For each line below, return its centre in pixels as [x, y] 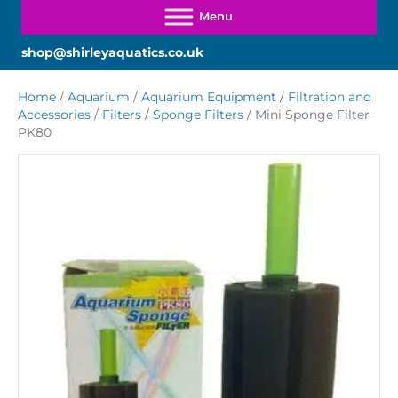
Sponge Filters [198, 115]
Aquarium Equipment [209, 97]
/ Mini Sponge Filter [306, 115]
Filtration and [330, 97]
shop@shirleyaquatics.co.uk [112, 53]
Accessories [54, 115]
